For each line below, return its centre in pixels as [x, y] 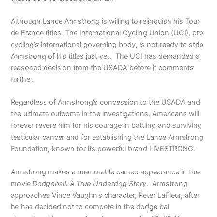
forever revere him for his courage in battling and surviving [107, 126]
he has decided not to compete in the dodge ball [91, 207]
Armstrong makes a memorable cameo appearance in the [105, 172]
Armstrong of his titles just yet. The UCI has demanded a [105, 56]
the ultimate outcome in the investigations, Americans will [105, 114]
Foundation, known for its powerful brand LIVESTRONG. [103, 149]
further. [23, 79]
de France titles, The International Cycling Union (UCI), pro [107, 33]
